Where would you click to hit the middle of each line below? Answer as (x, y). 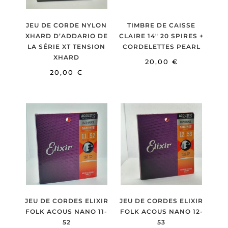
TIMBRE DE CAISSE (162, 25)
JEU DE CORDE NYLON (67, 25)
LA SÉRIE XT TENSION (67, 47)
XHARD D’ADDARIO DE (66, 36)
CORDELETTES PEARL (161, 47)
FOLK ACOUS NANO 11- (67, 211)
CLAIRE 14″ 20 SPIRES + (162, 36)
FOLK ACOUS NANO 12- (161, 211)
